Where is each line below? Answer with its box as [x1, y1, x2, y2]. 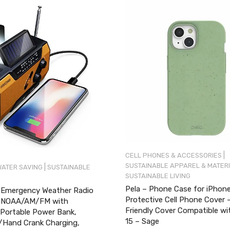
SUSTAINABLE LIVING [125, 172, 190, 180]
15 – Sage [125, 217, 159, 226]
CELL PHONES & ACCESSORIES [125, 151, 222, 160]
